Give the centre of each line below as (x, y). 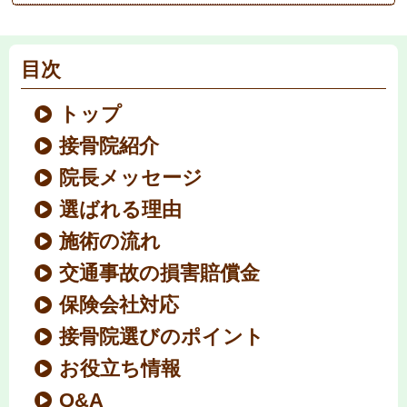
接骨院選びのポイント (162, 336)
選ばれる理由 (121, 209)
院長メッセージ (131, 177)
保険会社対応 (119, 304)
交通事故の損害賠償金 (160, 273)
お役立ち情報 (120, 368)
